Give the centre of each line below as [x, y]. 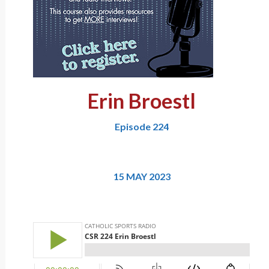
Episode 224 [142, 127]
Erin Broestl [142, 101]
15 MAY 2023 [142, 177]
